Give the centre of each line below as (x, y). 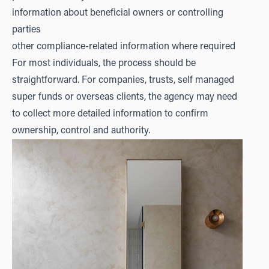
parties (26, 30)
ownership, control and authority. (81, 131)
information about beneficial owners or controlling (118, 13)
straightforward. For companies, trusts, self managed (123, 80)
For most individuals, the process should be (104, 64)
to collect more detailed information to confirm (110, 114)
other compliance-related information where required (124, 47)
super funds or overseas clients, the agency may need (125, 97)
